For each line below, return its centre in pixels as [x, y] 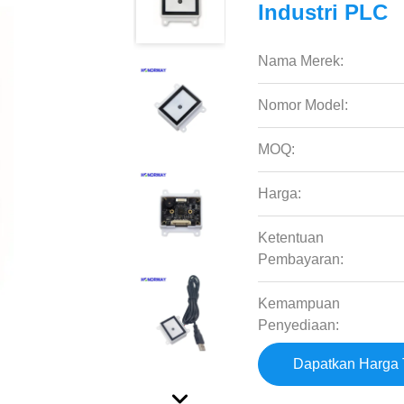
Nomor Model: [303, 105]
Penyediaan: [299, 325]
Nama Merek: [301, 61]
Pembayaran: [301, 259]
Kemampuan [299, 303]
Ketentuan [291, 238]
